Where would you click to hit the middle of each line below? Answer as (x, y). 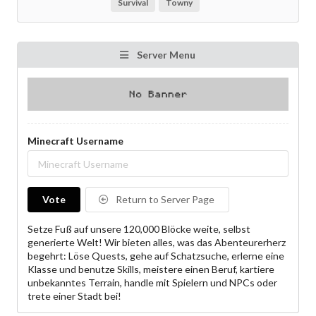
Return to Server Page (164, 200)
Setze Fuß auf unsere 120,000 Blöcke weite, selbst (139, 229)
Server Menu (165, 55)
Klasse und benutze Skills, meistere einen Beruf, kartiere (151, 269)
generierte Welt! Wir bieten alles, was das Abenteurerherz (157, 243)
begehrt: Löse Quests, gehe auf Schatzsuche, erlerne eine (156, 256)
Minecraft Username (75, 141)
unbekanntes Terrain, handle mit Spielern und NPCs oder (152, 283)
